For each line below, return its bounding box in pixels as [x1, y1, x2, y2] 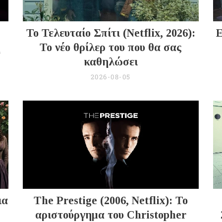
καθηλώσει [83, 55, 138, 68]
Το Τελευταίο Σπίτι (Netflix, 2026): [26, 27, 195, 40]
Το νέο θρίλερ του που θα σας [40, 41, 182, 54]
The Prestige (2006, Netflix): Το [33, 194, 188, 207]
